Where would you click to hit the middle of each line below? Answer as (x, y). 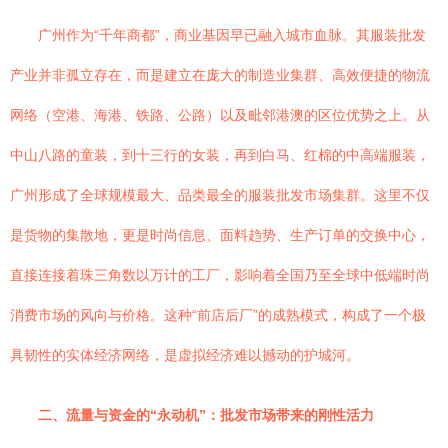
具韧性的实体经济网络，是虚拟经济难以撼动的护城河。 (185, 355)
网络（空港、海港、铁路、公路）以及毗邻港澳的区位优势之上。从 (220, 115)
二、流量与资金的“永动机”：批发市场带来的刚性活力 (206, 415)
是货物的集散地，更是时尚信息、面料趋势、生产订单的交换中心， (220, 235)
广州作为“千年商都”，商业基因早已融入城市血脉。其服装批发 (232, 35)
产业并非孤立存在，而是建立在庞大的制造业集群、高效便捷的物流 (220, 75)
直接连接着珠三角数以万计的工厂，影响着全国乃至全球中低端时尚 (220, 275)
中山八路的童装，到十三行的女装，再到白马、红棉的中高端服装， (220, 155)
